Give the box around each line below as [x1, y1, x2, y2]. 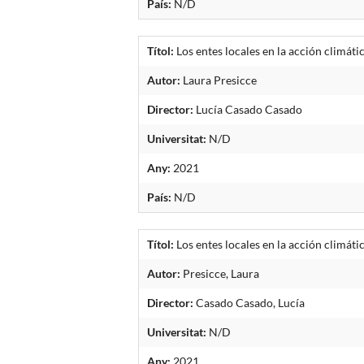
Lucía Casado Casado [193, 102, 303, 116]
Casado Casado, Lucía [193, 295, 305, 310]
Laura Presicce [180, 72, 258, 87]
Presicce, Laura [180, 266, 260, 280]
